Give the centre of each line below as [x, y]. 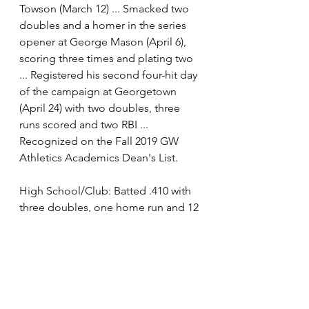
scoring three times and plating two [108, 58]
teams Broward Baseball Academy [104, 273]
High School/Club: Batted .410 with [107, 191]
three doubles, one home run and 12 [110, 207]
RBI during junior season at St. [94, 224]
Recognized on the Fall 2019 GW [100, 141]
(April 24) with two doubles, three [101, 108]
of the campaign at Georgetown [99, 91]
